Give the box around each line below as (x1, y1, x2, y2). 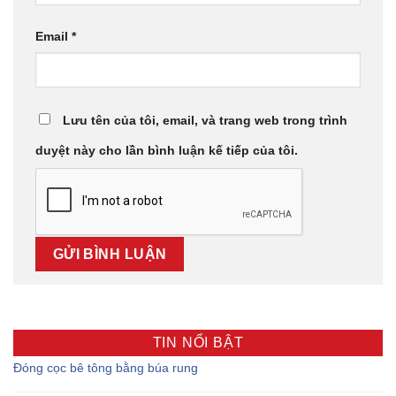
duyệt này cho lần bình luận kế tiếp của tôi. (35, 142, 298, 157)
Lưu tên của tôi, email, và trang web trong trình (63, 112, 347, 127)
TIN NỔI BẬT (152, 334, 244, 350)
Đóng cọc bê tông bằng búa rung (13, 360, 198, 375)
